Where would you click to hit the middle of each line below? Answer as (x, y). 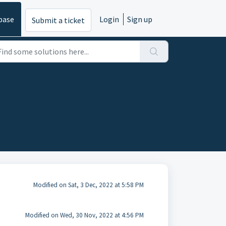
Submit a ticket (58, 20)
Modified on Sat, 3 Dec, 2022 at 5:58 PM (88, 185)
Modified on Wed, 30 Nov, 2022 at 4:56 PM (84, 215)
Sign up (140, 19)
